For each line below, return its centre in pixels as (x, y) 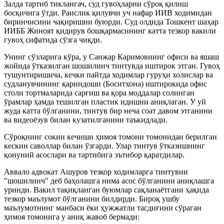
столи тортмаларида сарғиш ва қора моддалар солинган (99, 92)
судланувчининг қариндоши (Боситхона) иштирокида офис (105, 83)
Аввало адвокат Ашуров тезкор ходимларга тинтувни (96, 171)
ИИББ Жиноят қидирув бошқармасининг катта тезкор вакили (110, 30)
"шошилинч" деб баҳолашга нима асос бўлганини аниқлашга (109, 180)
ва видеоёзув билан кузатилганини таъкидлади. (86, 119)
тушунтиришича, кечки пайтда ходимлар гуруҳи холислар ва (108, 74)
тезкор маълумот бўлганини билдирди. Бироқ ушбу (92, 198)
